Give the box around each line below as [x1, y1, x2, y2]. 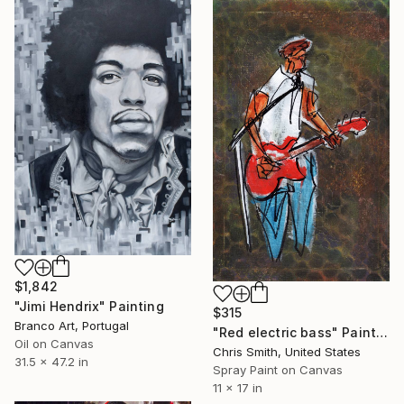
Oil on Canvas [14, 336, 94, 352]
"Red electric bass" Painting [376, 324, 389, 340]
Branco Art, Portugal [14, 318, 129, 334]
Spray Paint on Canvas [213, 362, 343, 377]
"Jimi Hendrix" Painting [14, 298, 164, 315]
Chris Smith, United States [213, 344, 361, 359]
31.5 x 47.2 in [14, 354, 88, 370]
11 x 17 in [213, 380, 262, 395]
